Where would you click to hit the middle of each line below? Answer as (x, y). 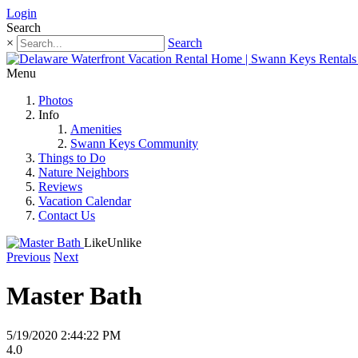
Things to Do (72, 158)
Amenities (96, 129)
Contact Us (67, 215)
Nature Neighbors (84, 172)
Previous (28, 257)
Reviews (60, 187)
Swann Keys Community (134, 143)
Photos (56, 100)
